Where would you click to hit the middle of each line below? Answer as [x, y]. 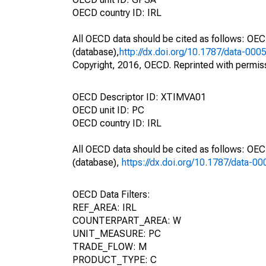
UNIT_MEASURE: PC [117, 234]
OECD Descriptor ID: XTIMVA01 [139, 97]
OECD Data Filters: [111, 194]
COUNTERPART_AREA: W [127, 221]
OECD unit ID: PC [108, 110]
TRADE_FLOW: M [110, 247]
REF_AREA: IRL [104, 208]
